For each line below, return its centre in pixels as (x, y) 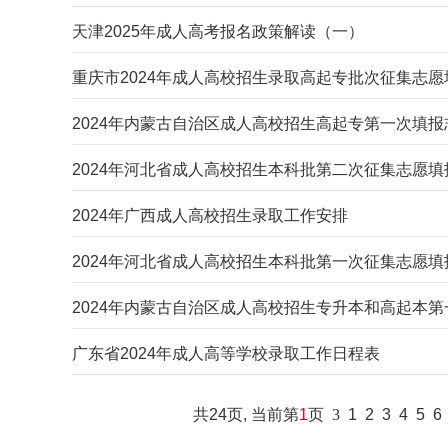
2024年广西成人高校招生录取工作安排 (210, 215)
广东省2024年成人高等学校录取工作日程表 (226, 353)
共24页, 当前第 (246, 414)
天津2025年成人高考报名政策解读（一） (218, 31)
